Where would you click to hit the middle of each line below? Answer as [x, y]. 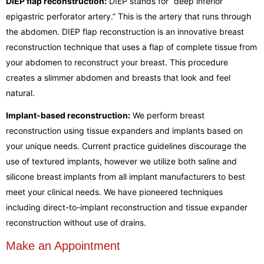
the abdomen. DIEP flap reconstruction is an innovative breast [125, 31]
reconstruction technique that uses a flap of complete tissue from [131, 47]
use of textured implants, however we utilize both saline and [121, 161]
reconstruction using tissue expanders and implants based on [124, 131]
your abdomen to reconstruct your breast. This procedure [117, 62]
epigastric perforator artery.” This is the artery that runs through [128, 16]
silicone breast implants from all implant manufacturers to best [126, 176]
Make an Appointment [63, 245]
